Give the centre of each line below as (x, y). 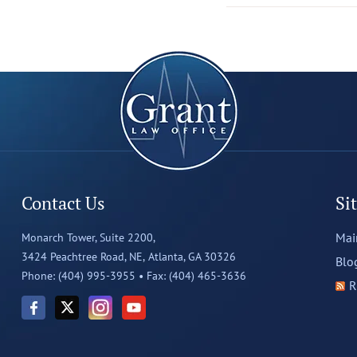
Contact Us (63, 203)
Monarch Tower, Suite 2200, (88, 237)
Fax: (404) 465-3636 (196, 276)
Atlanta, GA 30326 (192, 257)
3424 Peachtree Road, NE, (83, 257)
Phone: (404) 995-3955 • (82, 276)
